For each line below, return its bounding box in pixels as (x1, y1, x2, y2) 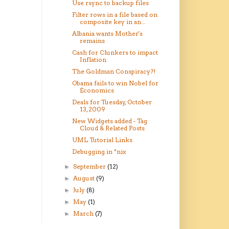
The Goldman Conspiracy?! (72, 67, 155, 76)
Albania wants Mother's (72, 30, 143, 38)
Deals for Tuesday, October (72, 98, 152, 106)
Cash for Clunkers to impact (72, 49, 158, 57)
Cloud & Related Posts (79, 124, 145, 132)
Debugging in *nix (72, 148, 126, 156)
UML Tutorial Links (72, 136, 132, 144)
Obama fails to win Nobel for (72, 79, 158, 87)
